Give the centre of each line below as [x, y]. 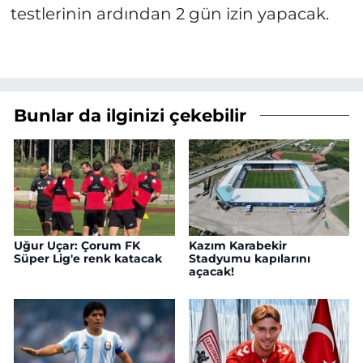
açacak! [211, 272]
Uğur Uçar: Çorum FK [77, 246]
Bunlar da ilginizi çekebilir [130, 115]
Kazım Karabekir [237, 246]
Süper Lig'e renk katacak [88, 259]
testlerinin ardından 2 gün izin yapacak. [169, 14]
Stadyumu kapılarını [249, 259]
